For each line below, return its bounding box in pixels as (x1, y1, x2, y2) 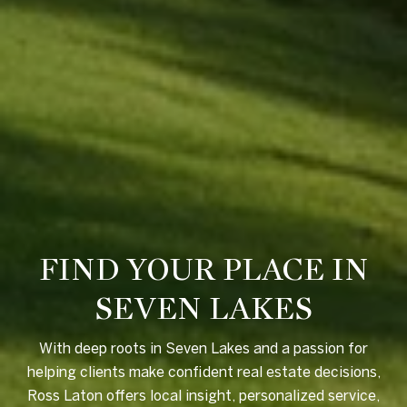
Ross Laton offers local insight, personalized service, (27, 387, 380, 404)
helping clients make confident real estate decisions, (26, 363, 381, 381)
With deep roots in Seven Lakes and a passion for (39, 340, 368, 357)
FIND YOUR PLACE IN (38, 251, 369, 290)
